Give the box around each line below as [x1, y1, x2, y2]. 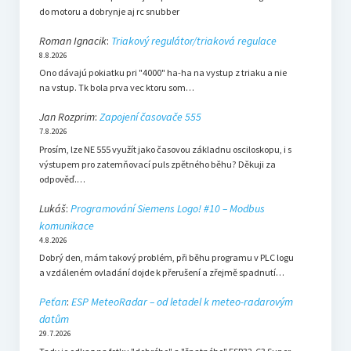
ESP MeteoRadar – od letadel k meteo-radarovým [71, 295, 293, 309]
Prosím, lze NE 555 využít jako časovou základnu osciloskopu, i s [38, 143, 291, 155]
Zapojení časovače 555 [99, 110, 201, 125]
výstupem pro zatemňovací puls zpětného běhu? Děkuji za [38, 157, 276, 170]
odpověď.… [38, 172, 85, 185]
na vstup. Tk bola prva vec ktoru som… [38, 81, 194, 94]
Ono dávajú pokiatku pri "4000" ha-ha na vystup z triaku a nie [38, 67, 287, 79]
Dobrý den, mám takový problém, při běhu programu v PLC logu [38, 251, 294, 264]
